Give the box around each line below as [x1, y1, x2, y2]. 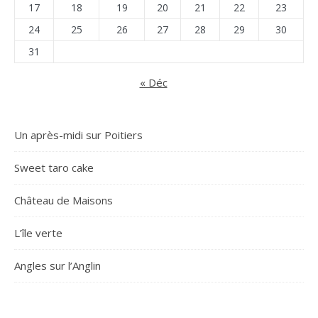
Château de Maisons [14, 193, 113, 207]
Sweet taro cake [14, 160, 94, 175]
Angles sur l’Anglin [14, 258, 101, 273]
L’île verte [14, 226, 62, 240]
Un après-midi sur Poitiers [14, 128, 143, 142]
